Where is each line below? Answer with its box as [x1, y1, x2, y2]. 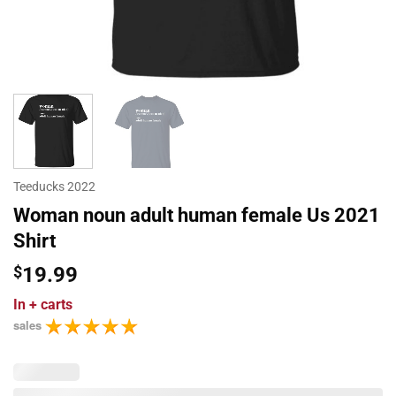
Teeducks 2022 [13, 179, 95, 194]
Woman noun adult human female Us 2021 [13, 202, 380, 226]
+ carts [29, 295, 72, 313]
